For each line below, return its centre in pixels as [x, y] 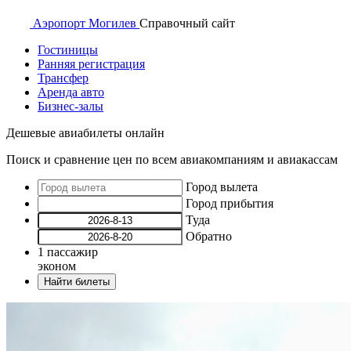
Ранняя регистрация [91, 64]
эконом [57, 266]
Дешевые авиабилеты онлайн [85, 133]
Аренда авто [71, 92]
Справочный [175, 23]
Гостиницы [68, 50]
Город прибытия [230, 203]
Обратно [209, 236]
